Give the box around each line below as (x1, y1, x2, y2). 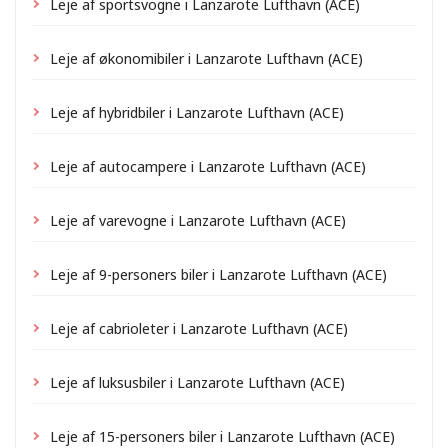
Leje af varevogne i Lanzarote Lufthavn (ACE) (50, 209, 346, 230)
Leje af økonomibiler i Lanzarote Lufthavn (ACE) (50, 47, 363, 68)
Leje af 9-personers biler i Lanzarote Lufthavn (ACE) (50, 263, 387, 284)
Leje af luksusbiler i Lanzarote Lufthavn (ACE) (50, 371, 345, 392)
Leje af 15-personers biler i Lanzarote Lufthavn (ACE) (50, 425, 395, 446)
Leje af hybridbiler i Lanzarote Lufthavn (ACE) (50, 101, 344, 122)
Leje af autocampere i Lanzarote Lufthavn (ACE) (50, 155, 366, 176)
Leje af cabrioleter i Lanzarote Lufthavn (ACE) (50, 317, 348, 338)
